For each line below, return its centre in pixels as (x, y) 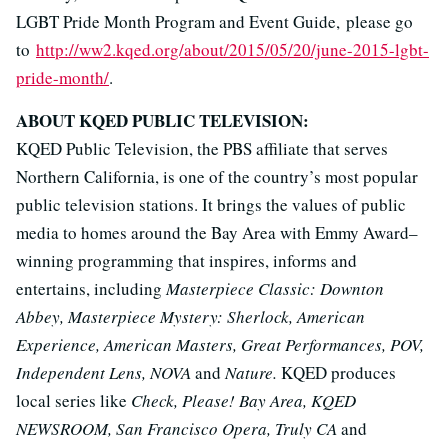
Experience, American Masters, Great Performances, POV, (220, 345)
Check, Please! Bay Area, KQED (241, 401)
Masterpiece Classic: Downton (275, 289)
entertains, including (91, 289)
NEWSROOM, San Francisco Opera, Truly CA (178, 429)
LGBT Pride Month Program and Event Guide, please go (214, 22)
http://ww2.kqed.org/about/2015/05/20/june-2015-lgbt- (232, 50)
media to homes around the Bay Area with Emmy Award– (217, 233)
